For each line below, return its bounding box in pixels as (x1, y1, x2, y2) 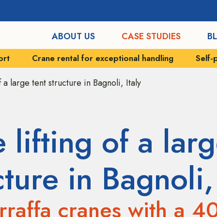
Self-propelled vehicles (91, 52, 180, 64)
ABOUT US (51, 30, 95, 43)
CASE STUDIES (121, 30, 181, 43)
